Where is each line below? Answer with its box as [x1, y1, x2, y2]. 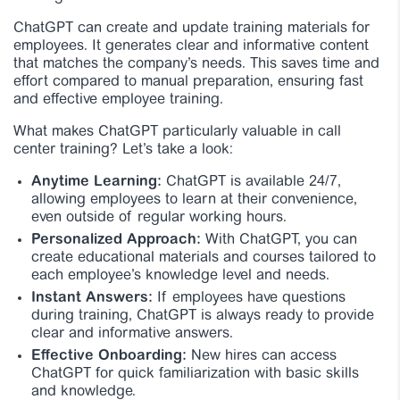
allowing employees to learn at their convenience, [31, 192, 357, 207]
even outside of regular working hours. [31, 210, 287, 225]
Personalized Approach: [31, 232, 201, 247]
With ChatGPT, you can [201, 232, 357, 247]
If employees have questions [153, 290, 346, 305]
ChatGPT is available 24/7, [162, 174, 341, 189]
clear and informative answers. [31, 326, 233, 341]
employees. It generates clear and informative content [13, 38, 369, 54]
